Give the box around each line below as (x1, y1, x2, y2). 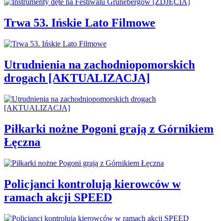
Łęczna (4, 135, 40, 148)
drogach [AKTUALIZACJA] (4, 72, 150, 85)
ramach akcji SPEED (4, 190, 112, 204)
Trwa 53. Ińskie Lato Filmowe (4, 16, 155, 30)
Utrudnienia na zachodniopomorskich (4, 58, 195, 72)
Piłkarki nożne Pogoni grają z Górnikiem (4, 122, 214, 135)
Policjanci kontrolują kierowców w (4, 177, 181, 190)
